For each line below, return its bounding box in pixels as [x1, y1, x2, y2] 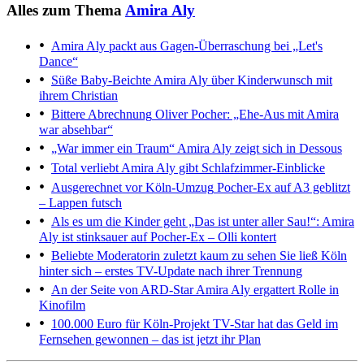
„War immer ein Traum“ [51, 141, 175, 156]
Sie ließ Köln [276, 249, 347, 263]
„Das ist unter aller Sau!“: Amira [185, 214, 354, 229]
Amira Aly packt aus [51, 39, 157, 54]
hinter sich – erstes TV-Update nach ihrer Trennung [39, 264, 302, 279]
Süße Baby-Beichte [51, 73, 151, 88]
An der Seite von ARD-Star [51, 283, 193, 297]
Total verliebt [51, 161, 119, 175]
